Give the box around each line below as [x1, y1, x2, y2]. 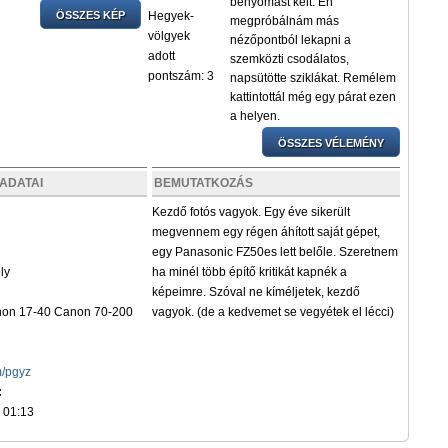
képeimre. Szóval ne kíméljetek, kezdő [151, 285, 360, 299]
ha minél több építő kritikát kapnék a [151, 265, 347, 279]
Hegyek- [147, 9, 194, 23]
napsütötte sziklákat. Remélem [229, 71, 396, 85]
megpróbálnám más [229, 14, 339, 28]
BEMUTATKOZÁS [153, 176, 253, 190]
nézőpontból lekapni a [229, 33, 351, 47]
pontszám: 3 [147, 69, 214, 83]
